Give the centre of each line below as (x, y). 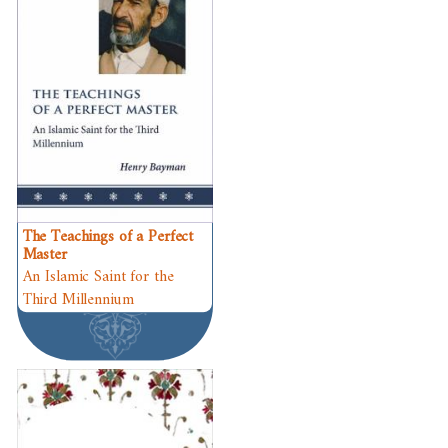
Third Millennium (78, 300)
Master (44, 255)
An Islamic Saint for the (98, 277)
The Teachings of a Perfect (108, 237)
